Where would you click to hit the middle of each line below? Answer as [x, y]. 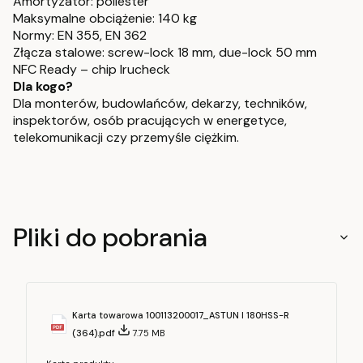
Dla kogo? [43, 87]
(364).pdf [95, 333]
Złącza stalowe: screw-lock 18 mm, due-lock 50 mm [165, 53]
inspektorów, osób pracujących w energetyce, [150, 121]
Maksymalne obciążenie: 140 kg [105, 19]
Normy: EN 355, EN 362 [80, 36]
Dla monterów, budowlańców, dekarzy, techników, [160, 104]
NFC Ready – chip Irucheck [92, 70]
